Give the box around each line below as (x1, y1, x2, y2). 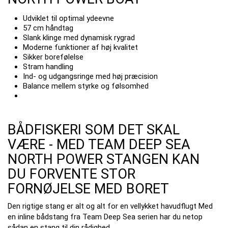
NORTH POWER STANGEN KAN (8, 151, 199, 167)
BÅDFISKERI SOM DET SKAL (8, 122, 180, 138)
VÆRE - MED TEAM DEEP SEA (8, 136, 190, 153)
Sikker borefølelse (23, 52, 83, 62)
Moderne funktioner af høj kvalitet (23, 43, 138, 52)
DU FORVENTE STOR (8, 166, 135, 182)
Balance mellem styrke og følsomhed (23, 81, 149, 91)
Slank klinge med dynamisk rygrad (23, 33, 135, 42)
